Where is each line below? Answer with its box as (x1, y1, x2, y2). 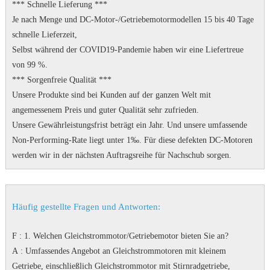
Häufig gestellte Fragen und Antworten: (11, 201, 160, 212)
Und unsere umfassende (166, 121, 247, 130)
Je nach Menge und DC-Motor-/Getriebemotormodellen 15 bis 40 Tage (11, 15, 254, 24)
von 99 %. (11, 60, 48, 69)
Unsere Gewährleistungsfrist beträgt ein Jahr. (11, 121, 167, 130)
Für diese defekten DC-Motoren (143, 136, 253, 145)
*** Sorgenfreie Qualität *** (11, 75, 111, 84)
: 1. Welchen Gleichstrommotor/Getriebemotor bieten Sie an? (16, 231, 228, 240)
